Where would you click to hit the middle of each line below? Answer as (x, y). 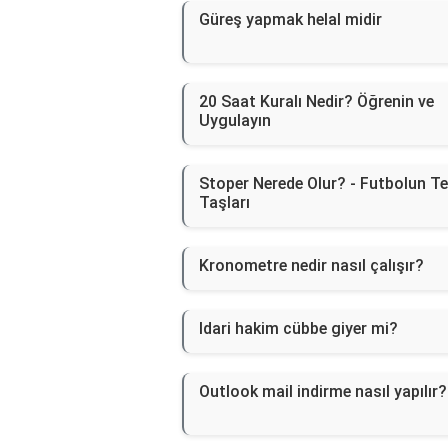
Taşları (224, 203)
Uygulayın (235, 121)
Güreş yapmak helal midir (290, 20)
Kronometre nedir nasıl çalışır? (311, 266)
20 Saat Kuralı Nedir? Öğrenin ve (316, 102)
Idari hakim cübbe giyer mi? (298, 329)
